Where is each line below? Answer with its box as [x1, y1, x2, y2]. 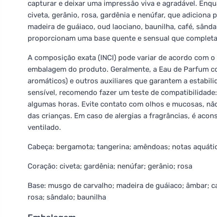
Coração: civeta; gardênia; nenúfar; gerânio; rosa [28, 162, 192, 170]
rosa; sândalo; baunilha [28, 193, 106, 201]
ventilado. [28, 123, 61, 132]
